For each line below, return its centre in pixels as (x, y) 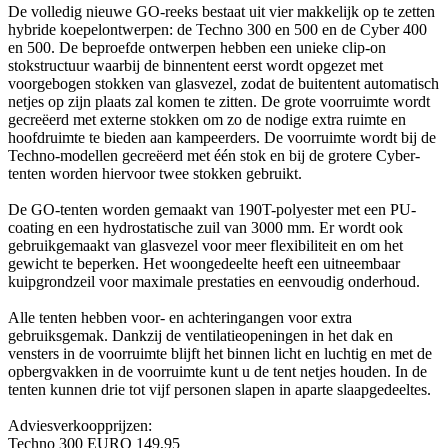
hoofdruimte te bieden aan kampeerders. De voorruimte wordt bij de (222, 137)
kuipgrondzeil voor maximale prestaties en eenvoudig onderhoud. (214, 281)
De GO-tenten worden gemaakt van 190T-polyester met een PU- (212, 209)
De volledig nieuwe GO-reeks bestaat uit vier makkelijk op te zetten (221, 11)
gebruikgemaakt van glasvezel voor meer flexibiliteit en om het (205, 245)
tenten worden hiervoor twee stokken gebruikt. (155, 173)
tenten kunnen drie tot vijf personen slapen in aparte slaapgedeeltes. (219, 389)
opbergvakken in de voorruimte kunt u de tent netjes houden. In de (217, 371)
